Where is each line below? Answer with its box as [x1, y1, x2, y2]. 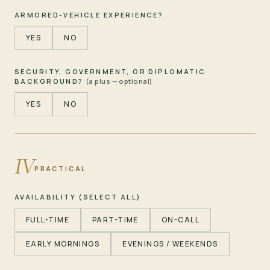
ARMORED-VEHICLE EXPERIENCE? [14, 10, 163, 19]
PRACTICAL [34, 164, 87, 173]
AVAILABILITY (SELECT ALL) [14, 192, 142, 201]
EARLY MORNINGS [26, 238, 100, 249]
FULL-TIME [26, 214, 69, 225]
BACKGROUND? [14, 76, 86, 86]
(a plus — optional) [86, 76, 153, 86]
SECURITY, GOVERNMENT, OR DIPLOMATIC [14, 66, 206, 76]
